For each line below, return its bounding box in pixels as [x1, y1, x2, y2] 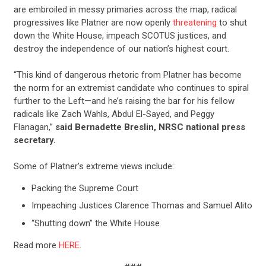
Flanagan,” [13, 121, 55, 132]
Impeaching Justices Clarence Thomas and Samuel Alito [31, 200, 252, 211]
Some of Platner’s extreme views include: [13, 160, 174, 172]
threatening [172, 17, 217, 28]
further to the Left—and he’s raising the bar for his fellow [13, 95, 235, 106]
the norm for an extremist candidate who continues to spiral [13, 82, 249, 93]
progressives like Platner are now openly [13, 17, 173, 28]
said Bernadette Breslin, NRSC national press [55, 121, 245, 132]
